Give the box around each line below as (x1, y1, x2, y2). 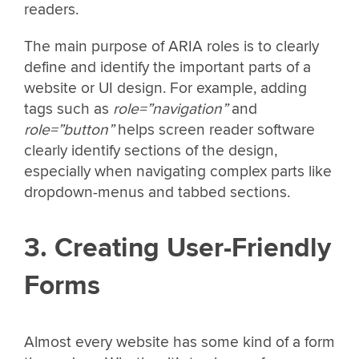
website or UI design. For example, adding (24, 78, 307, 98)
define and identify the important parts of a (24, 57, 311, 77)
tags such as (24, 99, 113, 119)
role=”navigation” (113, 99, 232, 119)
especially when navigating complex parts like (24, 161, 332, 181)
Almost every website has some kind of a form (24, 332, 335, 352)
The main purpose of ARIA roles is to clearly (24, 36, 319, 56)
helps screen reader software (114, 119, 315, 139)
